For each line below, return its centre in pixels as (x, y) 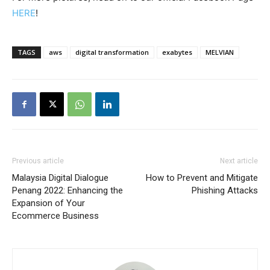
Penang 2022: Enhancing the (67, 191)
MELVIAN (220, 52)
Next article (239, 161)
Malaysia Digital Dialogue (60, 178)
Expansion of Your (49, 203)
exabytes (177, 52)
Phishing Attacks (225, 191)
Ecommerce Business (55, 216)
